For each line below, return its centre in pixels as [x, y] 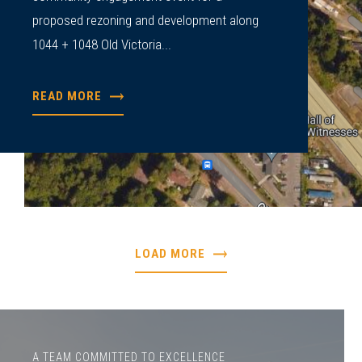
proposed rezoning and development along [146, 21]
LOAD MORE [170, 253]
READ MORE [67, 96]
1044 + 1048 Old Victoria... [102, 45]
